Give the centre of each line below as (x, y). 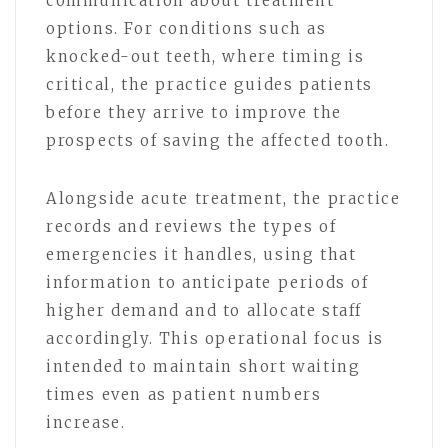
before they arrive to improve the (194, 112)
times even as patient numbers (184, 394)
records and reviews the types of (191, 226)
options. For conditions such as (186, 28)
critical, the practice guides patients (209, 84)
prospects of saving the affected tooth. (218, 140)
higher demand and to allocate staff (204, 310)
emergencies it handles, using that (201, 254)
